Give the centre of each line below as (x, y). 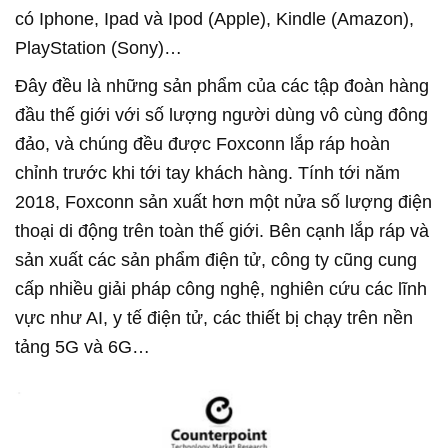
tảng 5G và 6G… (82, 347)
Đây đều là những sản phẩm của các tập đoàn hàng (222, 86)
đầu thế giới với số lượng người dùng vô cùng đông (221, 115)
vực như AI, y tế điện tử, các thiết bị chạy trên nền (214, 318)
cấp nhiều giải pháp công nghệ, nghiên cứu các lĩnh (221, 289)
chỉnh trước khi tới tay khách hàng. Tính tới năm (207, 173)
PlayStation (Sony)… (98, 48)
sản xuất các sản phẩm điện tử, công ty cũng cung (216, 260)
